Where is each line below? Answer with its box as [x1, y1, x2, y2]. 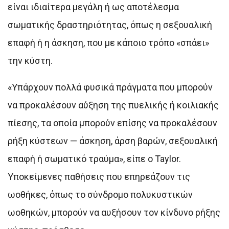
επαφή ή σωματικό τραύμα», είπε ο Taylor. [8, 153, 181, 165]
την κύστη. [8, 55, 53, 66]
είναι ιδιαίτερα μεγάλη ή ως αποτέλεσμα [8, 2, 179, 13]
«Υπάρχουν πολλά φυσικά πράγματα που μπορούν [8, 82, 213, 93]
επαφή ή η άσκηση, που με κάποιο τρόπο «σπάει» [8, 37, 209, 49]
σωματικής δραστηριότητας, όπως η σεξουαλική [8, 19, 212, 31]
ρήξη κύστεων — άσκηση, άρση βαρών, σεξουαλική [8, 135, 218, 147]
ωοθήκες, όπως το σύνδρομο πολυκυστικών [8, 189, 193, 200]
